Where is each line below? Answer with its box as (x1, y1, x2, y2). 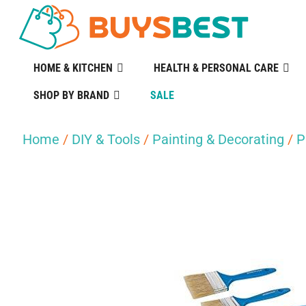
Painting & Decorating (152, 131, 284, 148)
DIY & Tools (72, 131, 140, 148)
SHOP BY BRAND (33, 89, 109, 102)
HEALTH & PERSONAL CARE (153, 61, 279, 74)
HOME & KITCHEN (33, 61, 113, 74)
